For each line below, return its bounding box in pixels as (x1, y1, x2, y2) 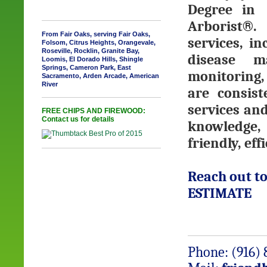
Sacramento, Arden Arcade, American (42, 72, 159, 79)
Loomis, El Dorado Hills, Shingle (42, 55, 143, 63)
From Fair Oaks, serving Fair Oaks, (42, 30, 150, 38)
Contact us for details (42, 115, 114, 123)
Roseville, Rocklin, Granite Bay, (42, 47, 139, 54)
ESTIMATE (188, 185, 252, 201)
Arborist (188, 18, 243, 35)
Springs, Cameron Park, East (42, 64, 131, 71)
